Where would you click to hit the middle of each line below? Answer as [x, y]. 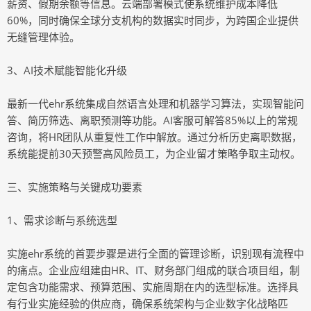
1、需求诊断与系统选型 [62, 220]
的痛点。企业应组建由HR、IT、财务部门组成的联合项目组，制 [153, 270]
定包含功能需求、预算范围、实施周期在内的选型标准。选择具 [153, 287]
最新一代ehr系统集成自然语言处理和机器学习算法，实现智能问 [155, 103]
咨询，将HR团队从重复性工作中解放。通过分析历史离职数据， [154, 137]
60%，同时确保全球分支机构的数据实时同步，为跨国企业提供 [153, 20]
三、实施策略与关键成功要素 [75, 187]
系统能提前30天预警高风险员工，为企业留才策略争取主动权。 [154, 153]
